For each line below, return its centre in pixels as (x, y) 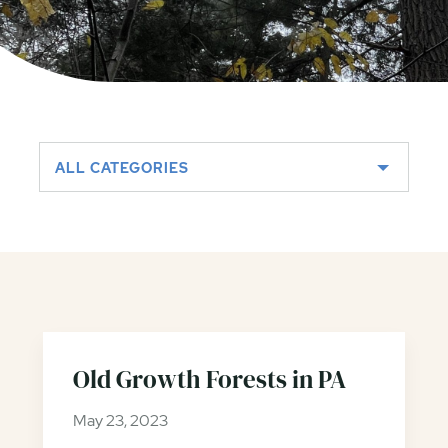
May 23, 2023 (120, 420)
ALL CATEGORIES (122, 168)
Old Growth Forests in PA (209, 379)
